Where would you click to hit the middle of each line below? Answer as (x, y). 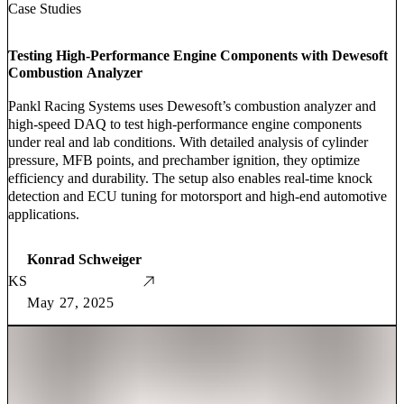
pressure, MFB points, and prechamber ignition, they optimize (184, 161)
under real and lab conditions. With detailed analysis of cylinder (188, 142)
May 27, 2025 (71, 303)
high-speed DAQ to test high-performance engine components (185, 124)
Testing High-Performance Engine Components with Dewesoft (198, 56)
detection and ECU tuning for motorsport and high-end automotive (197, 197)
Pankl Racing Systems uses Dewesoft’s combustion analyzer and (192, 106)
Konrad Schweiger (84, 260)
